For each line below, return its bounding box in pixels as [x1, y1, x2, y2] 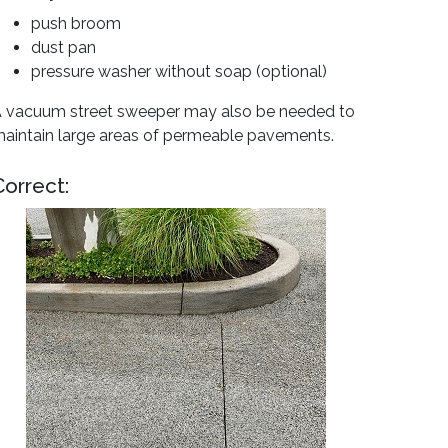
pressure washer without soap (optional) [31, 62, 327, 81]
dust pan [31, 38, 96, 57]
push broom [31, 14, 121, 33]
